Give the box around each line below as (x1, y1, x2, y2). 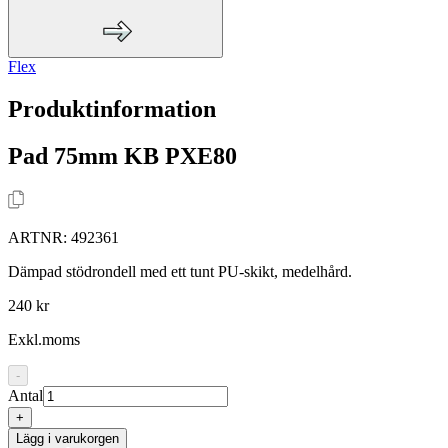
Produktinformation (8, 95, 216, 122)
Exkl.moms (8, 330, 80, 348)
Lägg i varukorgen (16, 430, 119, 446)
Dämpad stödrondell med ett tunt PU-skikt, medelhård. (8, 262, 352, 280)
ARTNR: (8, 228, 71, 246)
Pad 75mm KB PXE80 (8, 142, 237, 169)
